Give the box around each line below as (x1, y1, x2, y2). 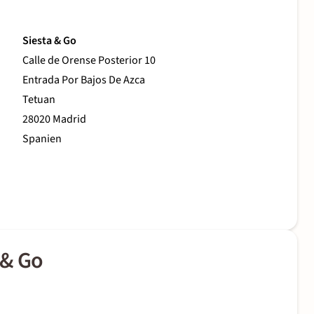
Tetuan (22, 92, 55, 108)
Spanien (22, 131, 62, 147)
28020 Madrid (22, 111, 86, 128)
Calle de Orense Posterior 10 (22, 53, 156, 69)
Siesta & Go (22, 33, 76, 49)
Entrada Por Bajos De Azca (22, 72, 145, 88)
